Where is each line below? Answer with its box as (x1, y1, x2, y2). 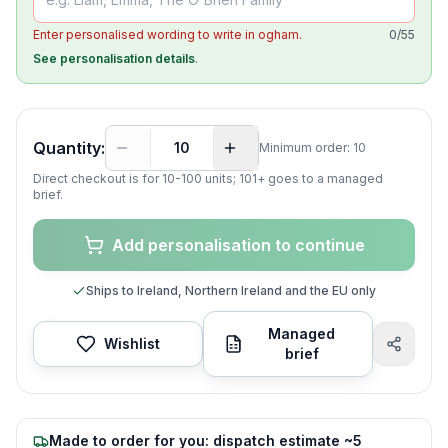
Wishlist (104, 335, 160, 352)
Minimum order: (259, 140, 353, 155)
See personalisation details (33, 51, 195, 66)
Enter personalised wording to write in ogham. (33, 27, 302, 42)
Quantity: (33, 138, 105, 158)
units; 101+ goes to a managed (202, 171, 383, 186)
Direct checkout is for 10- (33, 171, 181, 186)
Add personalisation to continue (111, 235, 365, 255)
